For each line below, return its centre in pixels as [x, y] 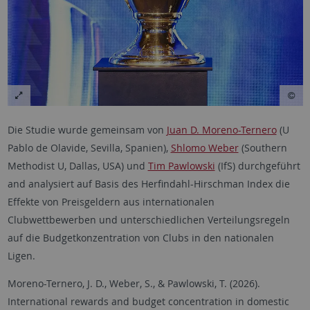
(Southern [263, 148]
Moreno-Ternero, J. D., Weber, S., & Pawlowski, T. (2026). [134, 284]
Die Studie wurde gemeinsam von [87, 130]
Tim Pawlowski [181, 166]
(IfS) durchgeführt [257, 166]
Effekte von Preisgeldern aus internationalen [111, 202]
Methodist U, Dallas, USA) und [77, 166]
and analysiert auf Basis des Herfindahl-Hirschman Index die [148, 184]
